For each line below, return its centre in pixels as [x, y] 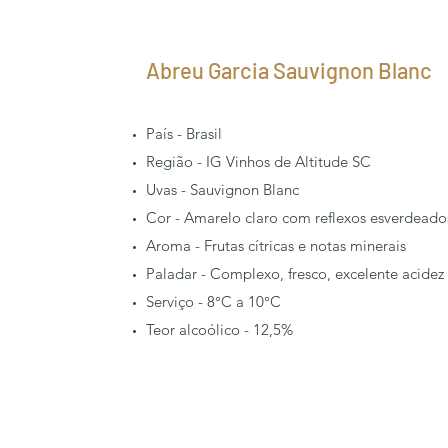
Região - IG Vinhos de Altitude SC [258, 161]
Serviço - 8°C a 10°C [213, 301]
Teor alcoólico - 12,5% [219, 329]
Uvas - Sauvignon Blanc [222, 189]
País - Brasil [184, 133]
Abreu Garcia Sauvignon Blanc [289, 70]
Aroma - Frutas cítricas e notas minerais [276, 245]
